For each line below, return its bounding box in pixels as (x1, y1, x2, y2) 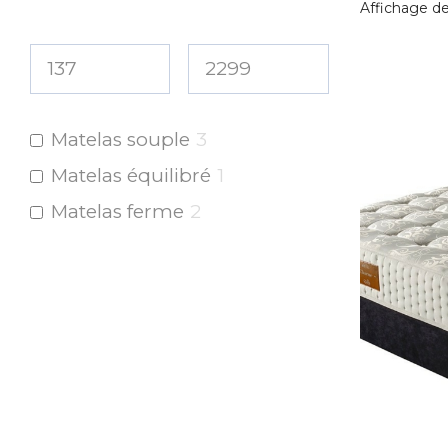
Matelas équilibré (51, 164, 211, 187)
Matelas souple (51, 128, 190, 151)
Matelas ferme (51, 200, 184, 223)
